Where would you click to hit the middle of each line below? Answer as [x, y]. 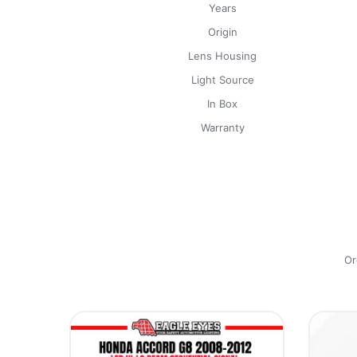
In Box [222, 103]
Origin [222, 31]
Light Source [222, 79]
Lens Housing [222, 55]
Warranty [222, 127]
